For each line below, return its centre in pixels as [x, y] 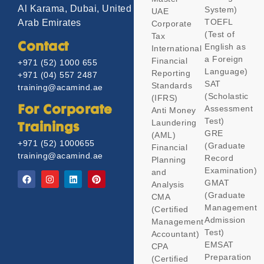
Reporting [171, 73]
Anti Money [174, 110]
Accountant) [175, 234]
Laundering [174, 123]
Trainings [49, 128]
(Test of [220, 34]
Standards [172, 86]
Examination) [231, 171]
